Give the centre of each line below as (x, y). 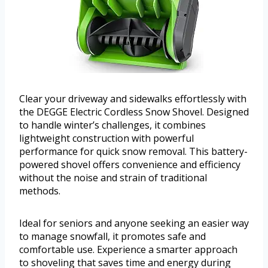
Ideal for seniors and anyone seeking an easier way (134, 223)
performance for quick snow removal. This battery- (133, 151)
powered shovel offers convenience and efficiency (130, 164)
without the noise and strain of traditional (113, 177)
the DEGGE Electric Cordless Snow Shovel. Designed (134, 112)
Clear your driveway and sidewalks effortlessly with (133, 98)
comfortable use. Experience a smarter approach (128, 249)
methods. (40, 191)
